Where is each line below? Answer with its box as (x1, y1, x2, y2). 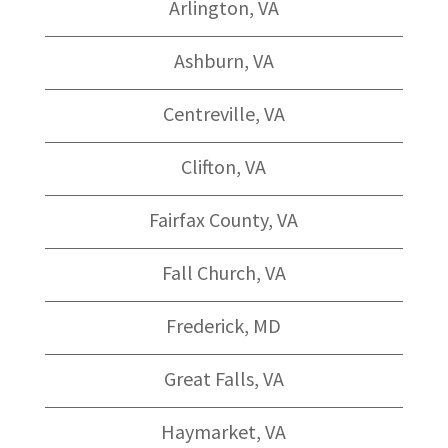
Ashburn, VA (173, 47, 274, 73)
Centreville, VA (162, 100, 285, 126)
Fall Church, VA (161, 259, 286, 285)
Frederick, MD (166, 312, 282, 338)
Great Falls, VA (163, 365, 284, 391)
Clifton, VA (181, 153, 267, 179)
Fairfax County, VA (149, 206, 299, 232)
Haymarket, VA (161, 418, 287, 444)
